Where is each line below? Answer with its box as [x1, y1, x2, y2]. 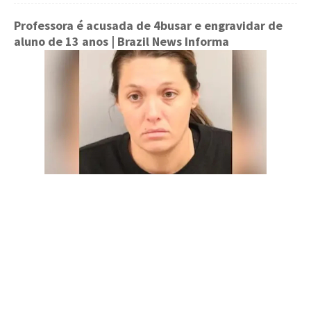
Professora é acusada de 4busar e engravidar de [14, 17, 283, 33]
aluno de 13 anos [14, 33, 108, 49]
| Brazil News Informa [108, 33, 229, 49]
